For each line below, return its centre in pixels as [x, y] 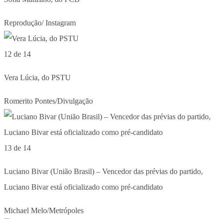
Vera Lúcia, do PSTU [37, 77]
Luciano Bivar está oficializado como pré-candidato [83, 187]
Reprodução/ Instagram [40, 22]
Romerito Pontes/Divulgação [48, 101]
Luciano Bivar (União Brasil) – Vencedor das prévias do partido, [103, 171]
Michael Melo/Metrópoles [44, 210]
